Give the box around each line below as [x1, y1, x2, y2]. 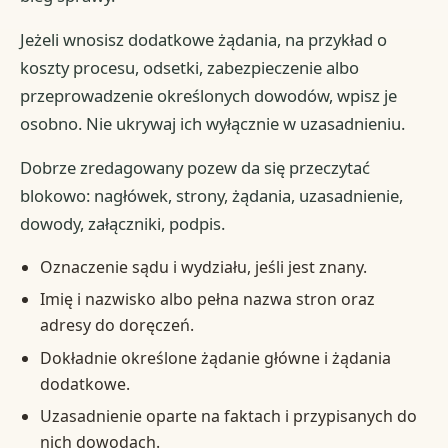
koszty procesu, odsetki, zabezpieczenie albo [20, 55, 360, 79]
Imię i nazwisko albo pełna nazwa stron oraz [39, 288, 375, 311]
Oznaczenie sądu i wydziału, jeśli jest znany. [39, 255, 367, 278]
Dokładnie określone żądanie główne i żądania [39, 346, 391, 369]
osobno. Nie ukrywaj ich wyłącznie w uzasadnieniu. [20, 111, 406, 135]
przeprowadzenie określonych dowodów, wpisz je [20, 83, 398, 107]
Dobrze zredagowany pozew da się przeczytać [20, 155, 371, 179]
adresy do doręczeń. [39, 314, 194, 337]
